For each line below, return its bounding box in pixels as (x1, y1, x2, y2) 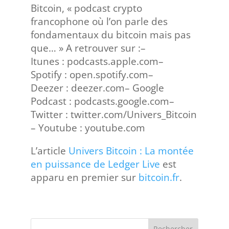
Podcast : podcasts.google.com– (30, 95, 174, 108)
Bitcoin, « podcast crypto (30, 2, 142, 15)
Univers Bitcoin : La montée (68, 144, 194, 157)
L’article (30, 144, 68, 157)
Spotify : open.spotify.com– (30, 68, 153, 81)
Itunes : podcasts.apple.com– (30, 55, 164, 68)
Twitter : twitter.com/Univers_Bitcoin (30, 108, 197, 121)
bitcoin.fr (138, 171, 179, 184)
